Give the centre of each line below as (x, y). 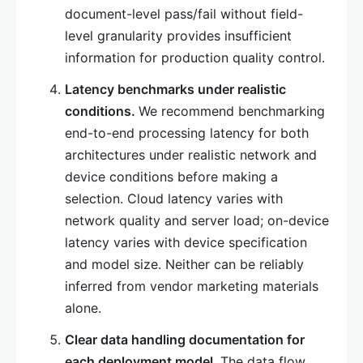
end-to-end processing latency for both (187, 133)
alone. (83, 308)
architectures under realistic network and (191, 155)
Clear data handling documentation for (185, 340)
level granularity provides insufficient (178, 36)
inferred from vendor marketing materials (192, 286)
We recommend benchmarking (232, 111)
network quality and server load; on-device (197, 221)
